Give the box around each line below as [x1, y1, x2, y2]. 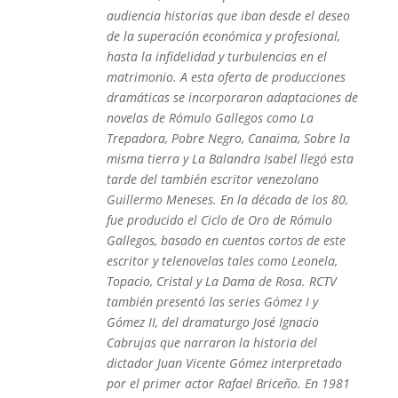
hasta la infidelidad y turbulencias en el [106, 48, 327, 65]
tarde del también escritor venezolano [106, 171, 319, 187]
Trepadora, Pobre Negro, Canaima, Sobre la [106, 130, 350, 147]
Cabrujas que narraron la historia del [106, 334, 317, 351]
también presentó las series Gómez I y [106, 293, 318, 310]
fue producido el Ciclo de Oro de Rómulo [106, 211, 332, 228]
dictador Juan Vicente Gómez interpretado [106, 354, 342, 371]
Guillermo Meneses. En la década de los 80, [106, 191, 348, 208]
